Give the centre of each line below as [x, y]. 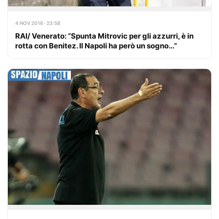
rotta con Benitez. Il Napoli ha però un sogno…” [96, 45]
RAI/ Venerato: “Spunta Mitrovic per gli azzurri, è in [104, 36]
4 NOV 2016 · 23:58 [38, 23]
